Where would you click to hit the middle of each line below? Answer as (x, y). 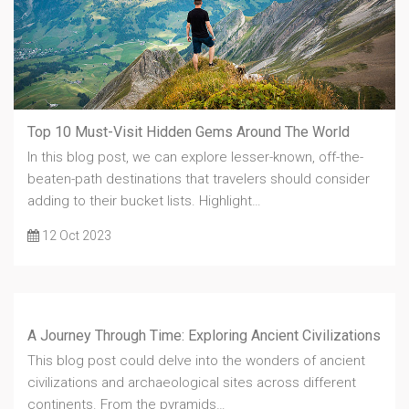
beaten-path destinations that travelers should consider (199, 179)
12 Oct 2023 (75, 236)
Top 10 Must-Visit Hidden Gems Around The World (189, 132)
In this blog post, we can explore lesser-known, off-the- (195, 157)
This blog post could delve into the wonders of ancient (196, 361)
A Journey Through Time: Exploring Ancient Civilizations (204, 336)
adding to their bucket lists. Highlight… (144, 201)
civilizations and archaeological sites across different (192, 383)
